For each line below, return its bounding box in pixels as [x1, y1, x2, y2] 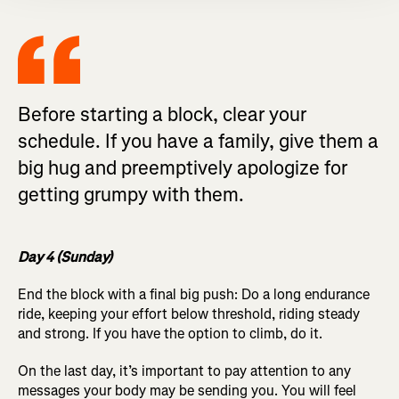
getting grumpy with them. [18, 181, 244, 208]
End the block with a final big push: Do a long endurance [18, 284, 370, 304]
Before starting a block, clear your [18, 101, 306, 127]
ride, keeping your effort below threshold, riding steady [18, 304, 360, 323]
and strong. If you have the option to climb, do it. [18, 323, 322, 343]
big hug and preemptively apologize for [18, 154, 347, 181]
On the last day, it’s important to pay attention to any [18, 361, 351, 380]
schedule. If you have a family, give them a [18, 127, 379, 154]
